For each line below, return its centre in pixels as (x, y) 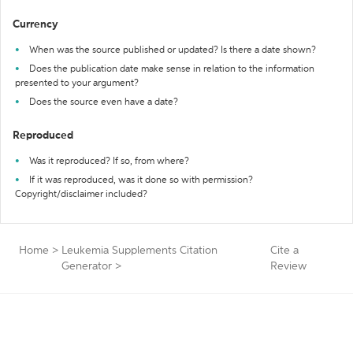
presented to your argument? (77, 84)
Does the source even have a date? (104, 102)
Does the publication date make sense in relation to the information (172, 69)
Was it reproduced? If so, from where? (109, 162)
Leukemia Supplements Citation (139, 251)
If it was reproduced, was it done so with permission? (141, 180)
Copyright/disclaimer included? (81, 195)
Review (289, 266)
